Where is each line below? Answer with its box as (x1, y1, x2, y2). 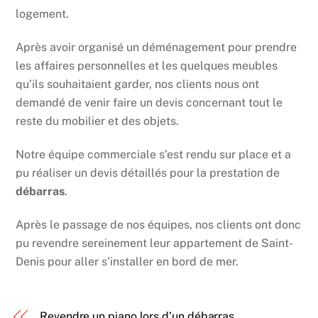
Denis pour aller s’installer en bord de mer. (16, 254, 239, 268)
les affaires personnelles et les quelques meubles (16, 59, 278, 73)
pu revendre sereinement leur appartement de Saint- (16, 236, 294, 250)
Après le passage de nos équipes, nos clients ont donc (16, 217, 302, 231)
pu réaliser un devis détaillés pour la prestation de (16, 165, 280, 180)
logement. (16, 7, 70, 21)
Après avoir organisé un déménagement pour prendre (16, 40, 297, 55)
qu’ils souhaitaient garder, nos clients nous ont (16, 77, 260, 92)
